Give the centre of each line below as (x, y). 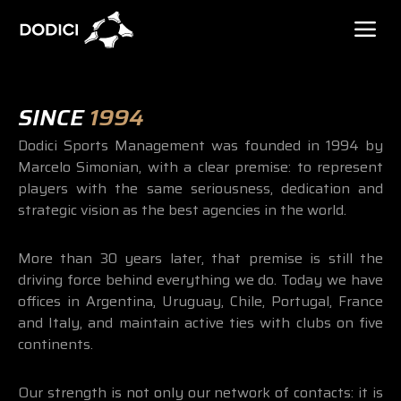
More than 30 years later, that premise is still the (200, 258)
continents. (55, 344)
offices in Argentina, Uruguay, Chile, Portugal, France (200, 301)
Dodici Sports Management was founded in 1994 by (200, 145)
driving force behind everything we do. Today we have (200, 280)
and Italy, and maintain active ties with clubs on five (200, 323)
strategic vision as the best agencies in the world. (182, 210)
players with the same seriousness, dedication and (200, 188)
